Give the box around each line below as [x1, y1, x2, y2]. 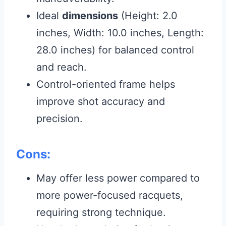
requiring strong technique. [36, 206, 166, 218]
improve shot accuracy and [36, 95, 165, 107]
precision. [36, 112, 83, 125]
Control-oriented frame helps [36, 78, 175, 90]
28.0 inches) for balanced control [36, 44, 194, 56]
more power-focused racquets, [36, 189, 183, 201]
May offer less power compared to [36, 172, 200, 184]
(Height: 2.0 [118, 10, 178, 22]
